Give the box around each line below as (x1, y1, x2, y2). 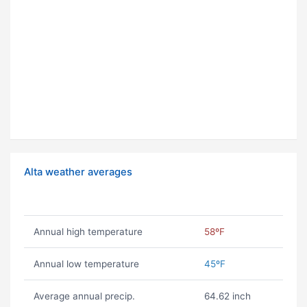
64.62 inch (204, 291, 251, 302)
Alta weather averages (24, 166, 132, 179)
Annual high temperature (33, 226, 143, 238)
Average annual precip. (33, 291, 135, 302)
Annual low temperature (33, 258, 139, 270)
